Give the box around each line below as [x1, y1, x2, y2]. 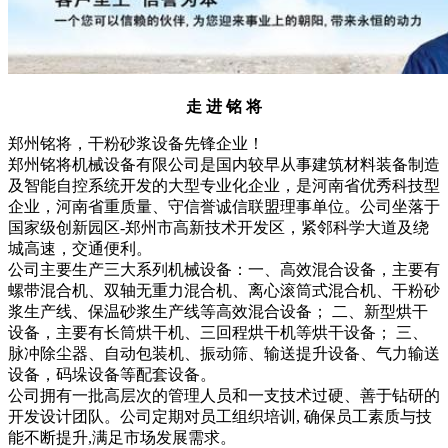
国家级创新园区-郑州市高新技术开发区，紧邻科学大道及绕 [8, 219, 429, 236]
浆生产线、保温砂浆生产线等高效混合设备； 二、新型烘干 [8, 303, 428, 320]
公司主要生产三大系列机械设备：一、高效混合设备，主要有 [8, 261, 440, 278]
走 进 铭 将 [186, 98, 262, 115]
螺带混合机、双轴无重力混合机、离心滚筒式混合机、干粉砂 [8, 282, 440, 299]
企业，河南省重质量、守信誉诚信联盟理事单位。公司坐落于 [8, 198, 440, 215]
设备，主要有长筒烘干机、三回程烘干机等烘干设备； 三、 [8, 324, 428, 341]
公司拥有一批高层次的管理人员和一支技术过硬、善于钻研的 [8, 387, 440, 404]
